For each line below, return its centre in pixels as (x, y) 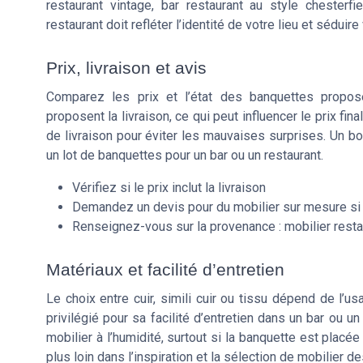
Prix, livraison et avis (126, 67)
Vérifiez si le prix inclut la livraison (169, 187)
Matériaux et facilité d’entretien (165, 269)
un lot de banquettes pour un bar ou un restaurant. (185, 155)
